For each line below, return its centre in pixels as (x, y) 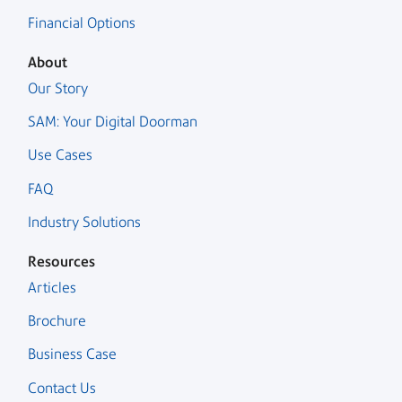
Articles (52, 287)
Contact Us (62, 388)
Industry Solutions (84, 223)
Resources (61, 262)
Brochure (57, 320)
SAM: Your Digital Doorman (113, 122)
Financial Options (82, 23)
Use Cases (60, 155)
